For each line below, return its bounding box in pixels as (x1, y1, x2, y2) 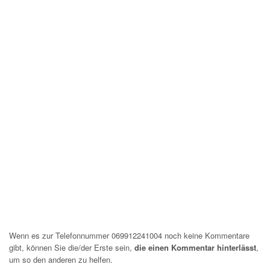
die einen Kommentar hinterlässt (134, 242, 256, 253)
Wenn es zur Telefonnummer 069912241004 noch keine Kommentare (9, 230, 250, 241)
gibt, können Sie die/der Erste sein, (9, 242, 134, 253)
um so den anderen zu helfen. (9, 254, 113, 265)
